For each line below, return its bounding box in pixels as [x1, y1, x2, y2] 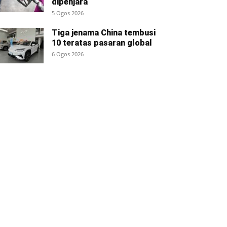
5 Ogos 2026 [52, 9, 84, 17]
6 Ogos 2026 [52, 50, 84, 58]
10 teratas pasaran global [52, 38, 152, 48]
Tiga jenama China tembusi [52, 28, 156, 38]
